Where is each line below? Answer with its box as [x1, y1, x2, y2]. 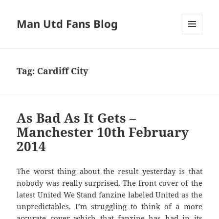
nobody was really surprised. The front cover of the [17, 178, 202, 188]
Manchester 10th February [17, 123, 189, 141]
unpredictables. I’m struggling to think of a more [17, 201, 202, 212]
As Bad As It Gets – [17, 109, 136, 127]
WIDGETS [182, 50, 210, 59]
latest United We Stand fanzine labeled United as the [17, 190, 202, 200]
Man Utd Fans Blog [17, 16, 118, 31]
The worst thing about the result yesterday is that [17, 166, 202, 176]
